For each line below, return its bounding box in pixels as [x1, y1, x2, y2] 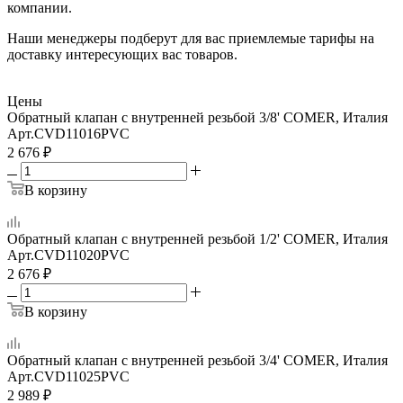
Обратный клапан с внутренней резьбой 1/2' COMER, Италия [7, 230, 388, 246]
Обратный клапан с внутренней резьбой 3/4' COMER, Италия [7, 352, 388, 368]
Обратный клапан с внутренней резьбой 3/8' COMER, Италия [7, 109, 388, 125]
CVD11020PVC [34, 246, 130, 263]
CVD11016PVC [34, 125, 130, 141]
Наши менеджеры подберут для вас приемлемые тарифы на [7, 30, 374, 46]
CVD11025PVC [34, 368, 130, 384]
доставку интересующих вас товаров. [7, 46, 237, 62]
